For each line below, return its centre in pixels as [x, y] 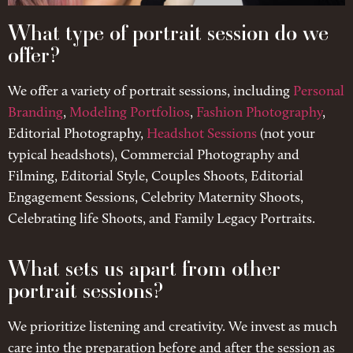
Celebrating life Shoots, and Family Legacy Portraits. [162, 219]
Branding [35, 113]
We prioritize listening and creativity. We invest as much [173, 327]
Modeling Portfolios [130, 113]
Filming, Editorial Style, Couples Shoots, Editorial [156, 176]
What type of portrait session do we [168, 32]
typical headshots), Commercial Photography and [154, 155]
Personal [319, 91]
